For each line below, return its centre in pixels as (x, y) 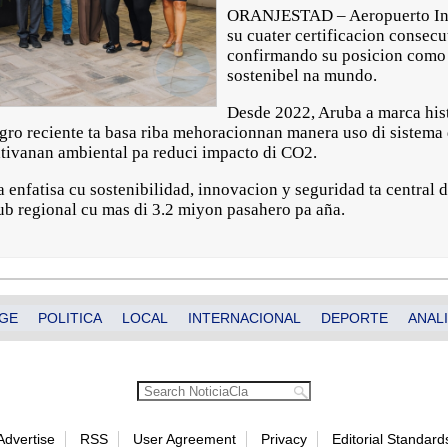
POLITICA (70, 318)
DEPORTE (354, 318)
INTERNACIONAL (244, 318)
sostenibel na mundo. (302, 75)
